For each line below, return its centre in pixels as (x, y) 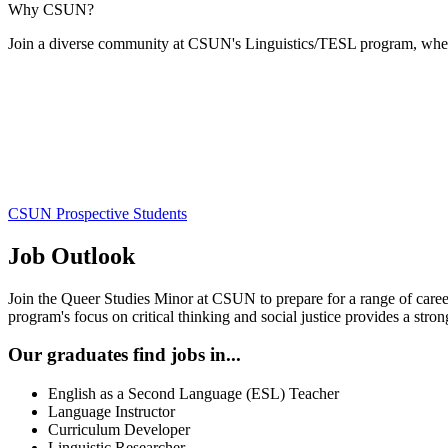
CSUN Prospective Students (97, 213)
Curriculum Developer (119, 430)
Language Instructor (111, 412)
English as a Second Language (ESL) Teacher (193, 394)
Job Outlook (71, 255)
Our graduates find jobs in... (124, 355)
